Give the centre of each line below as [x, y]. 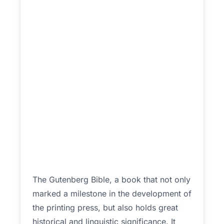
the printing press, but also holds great [105, 207]
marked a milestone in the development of [112, 193]
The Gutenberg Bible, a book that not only [111, 179]
